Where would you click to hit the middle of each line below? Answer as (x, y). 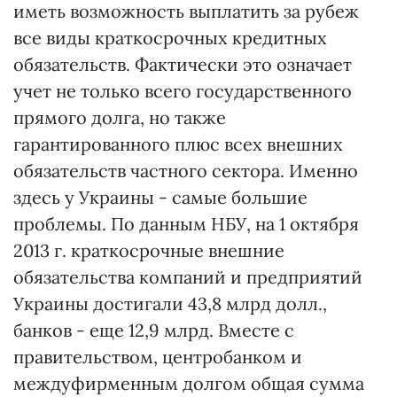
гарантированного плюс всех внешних (178, 144)
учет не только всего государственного (183, 91)
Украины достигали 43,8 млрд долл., (170, 304)
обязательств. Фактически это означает (183, 64)
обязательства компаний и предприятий (188, 277)
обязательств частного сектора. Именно (186, 171)
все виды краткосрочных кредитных (170, 38)
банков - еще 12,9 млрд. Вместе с (154, 330)
